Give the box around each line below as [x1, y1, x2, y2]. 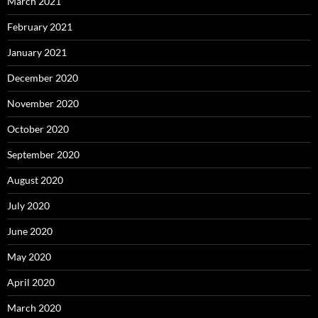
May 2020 [7, 250, 51, 263]
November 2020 [7, 97, 79, 109]
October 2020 [7, 122, 69, 135]
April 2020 [7, 275, 55, 288]
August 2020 [7, 173, 63, 186]
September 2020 [7, 148, 79, 160]
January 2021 [7, 45, 67, 58]
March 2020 [7, 301, 61, 314]
